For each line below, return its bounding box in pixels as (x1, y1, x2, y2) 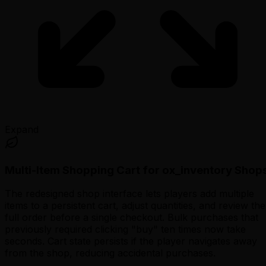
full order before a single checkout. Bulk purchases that (5, 211, 258, 224)
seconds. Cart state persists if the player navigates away (5, 235, 257, 248)
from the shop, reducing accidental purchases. (5, 247, 216, 259)
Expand (5, 123, 39, 135)
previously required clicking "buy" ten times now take (5, 223, 246, 236)
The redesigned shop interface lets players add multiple (5, 188, 254, 200)
